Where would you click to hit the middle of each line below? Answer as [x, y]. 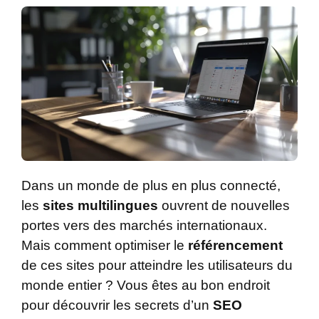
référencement [235, 245]
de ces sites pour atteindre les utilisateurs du [157, 265]
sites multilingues [100, 205]
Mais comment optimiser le [105, 245]
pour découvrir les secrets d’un [117, 305]
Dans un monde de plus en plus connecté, [151, 185]
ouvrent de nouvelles [224, 205]
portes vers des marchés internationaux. [144, 225]
